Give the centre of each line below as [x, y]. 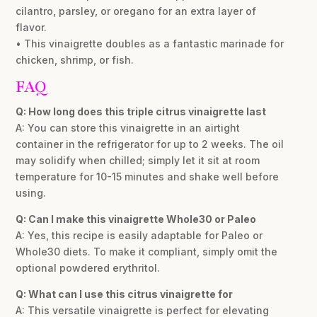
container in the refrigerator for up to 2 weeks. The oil [150, 144]
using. [31, 192]
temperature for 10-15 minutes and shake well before [148, 176]
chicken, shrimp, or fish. [75, 59]
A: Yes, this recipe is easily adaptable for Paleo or [139, 235]
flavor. [31, 27]
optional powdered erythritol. [88, 267]
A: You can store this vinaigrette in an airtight [128, 127]
